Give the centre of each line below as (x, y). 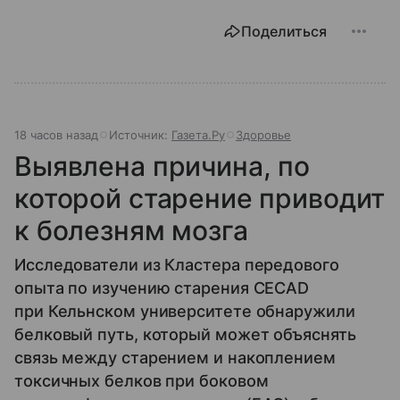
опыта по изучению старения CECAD (162, 287)
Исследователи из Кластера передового (177, 264)
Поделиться (284, 31)
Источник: (140, 134)
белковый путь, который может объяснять (185, 334)
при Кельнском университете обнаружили (185, 311)
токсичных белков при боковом (142, 380)
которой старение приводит (200, 198)
